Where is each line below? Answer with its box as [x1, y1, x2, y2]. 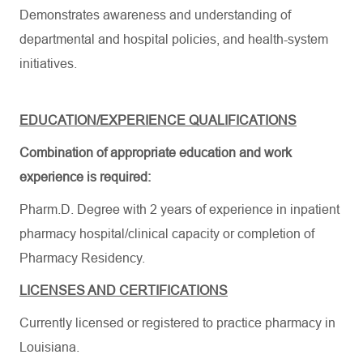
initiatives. [19, 57, 77, 70]
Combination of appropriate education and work [19, 146, 292, 160]
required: [100, 170, 151, 184]
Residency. [81, 251, 145, 265]
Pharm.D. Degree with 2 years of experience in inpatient [19, 203, 340, 216]
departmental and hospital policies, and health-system [19, 32, 328, 46]
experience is [19, 170, 100, 184]
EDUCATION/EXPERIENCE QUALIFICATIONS [19, 113, 297, 127]
